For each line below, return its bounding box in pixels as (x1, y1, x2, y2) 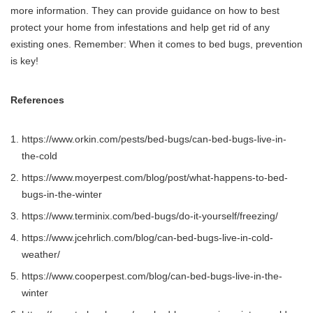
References (10, 94, 64, 106)
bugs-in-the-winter (22, 189, 102, 201)
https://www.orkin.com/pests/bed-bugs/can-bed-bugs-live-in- (22, 133, 286, 145)
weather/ (22, 249, 60, 261)
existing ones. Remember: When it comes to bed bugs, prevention (10, 38, 303, 50)
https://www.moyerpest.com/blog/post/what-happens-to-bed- (22, 172, 288, 184)
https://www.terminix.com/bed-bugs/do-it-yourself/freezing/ (22, 210, 278, 222)
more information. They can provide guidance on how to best (10, 5, 279, 17)
